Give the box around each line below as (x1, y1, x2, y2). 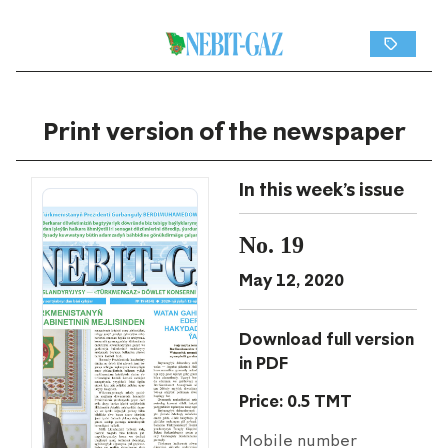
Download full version (239, 330, 414, 349)
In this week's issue (239, 179, 404, 201)
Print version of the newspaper (42, 117, 406, 146)
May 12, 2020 (239, 271, 344, 290)
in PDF (239, 354, 288, 373)
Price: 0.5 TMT (239, 392, 352, 411)
